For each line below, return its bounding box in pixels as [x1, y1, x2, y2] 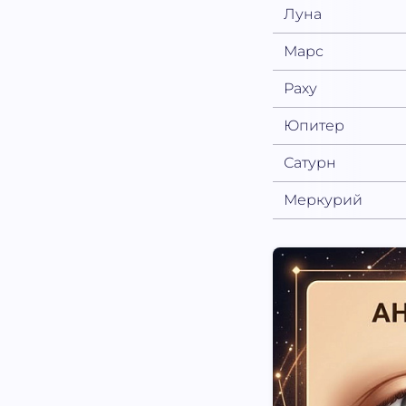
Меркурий [284, 190, 363, 208]
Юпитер [284, 116, 345, 134]
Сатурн [284, 153, 337, 171]
